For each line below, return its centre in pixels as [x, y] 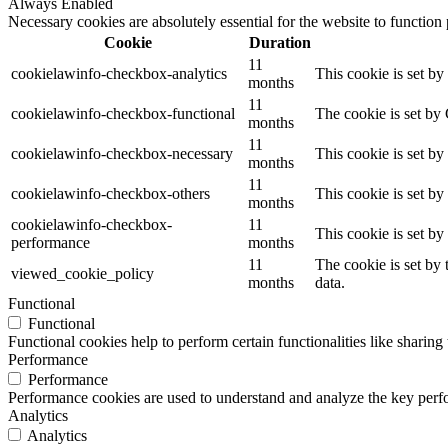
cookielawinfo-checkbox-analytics [119, 73]
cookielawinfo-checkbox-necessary [122, 153]
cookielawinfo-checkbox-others [110, 193]
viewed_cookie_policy [82, 273]
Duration [279, 42]
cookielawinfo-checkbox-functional [123, 113]
